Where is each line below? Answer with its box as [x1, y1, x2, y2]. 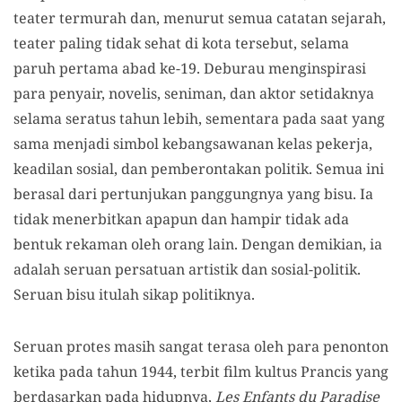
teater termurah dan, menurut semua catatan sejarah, [13, 8, 386, 28]
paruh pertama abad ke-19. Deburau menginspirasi [13, 58, 366, 78]
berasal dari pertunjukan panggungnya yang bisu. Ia [13, 184, 373, 204]
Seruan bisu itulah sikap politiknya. [13, 284, 255, 304]
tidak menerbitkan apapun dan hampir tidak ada [13, 209, 349, 229]
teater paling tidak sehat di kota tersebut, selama [13, 33, 349, 53]
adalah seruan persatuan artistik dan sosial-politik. [13, 259, 361, 279]
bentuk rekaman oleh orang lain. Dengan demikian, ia [13, 234, 382, 254]
